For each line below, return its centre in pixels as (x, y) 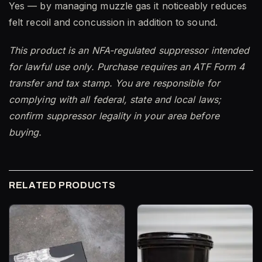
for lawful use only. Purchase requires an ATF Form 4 (127, 67)
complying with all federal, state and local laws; (115, 100)
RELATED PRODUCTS (62, 185)
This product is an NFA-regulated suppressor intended (129, 51)
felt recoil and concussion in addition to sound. (113, 22)
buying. (25, 132)
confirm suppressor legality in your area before (114, 116)
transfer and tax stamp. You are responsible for (114, 83)
